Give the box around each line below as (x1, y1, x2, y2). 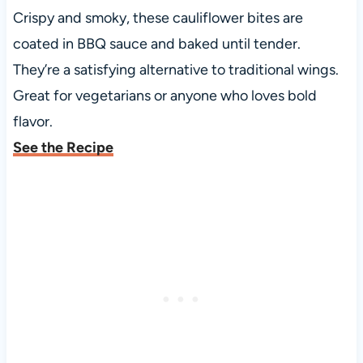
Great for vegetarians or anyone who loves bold (12, 87, 317, 105)
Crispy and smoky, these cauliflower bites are (12, 9, 303, 28)
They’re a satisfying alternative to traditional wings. (12, 61, 339, 79)
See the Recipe (12, 139, 113, 157)
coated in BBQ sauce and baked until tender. (12, 35, 301, 53)
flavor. (12, 113, 53, 131)
